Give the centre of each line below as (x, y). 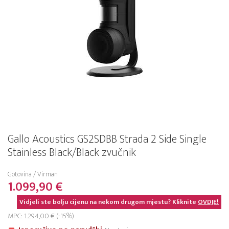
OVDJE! (208, 202)
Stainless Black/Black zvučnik (72, 153)
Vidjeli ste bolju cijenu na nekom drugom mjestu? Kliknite (109, 202)
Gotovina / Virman (33, 174)
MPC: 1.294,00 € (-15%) (41, 216)
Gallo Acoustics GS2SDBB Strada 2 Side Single (107, 139)
